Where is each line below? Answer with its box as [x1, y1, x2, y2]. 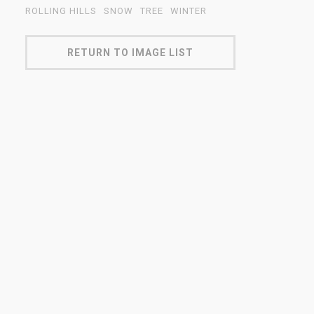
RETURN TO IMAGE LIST [67, 47, 193, 58]
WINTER [170, 6, 207, 16]
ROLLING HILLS [25, 6, 97, 16]
